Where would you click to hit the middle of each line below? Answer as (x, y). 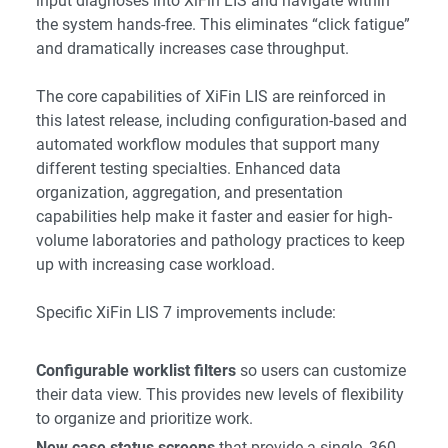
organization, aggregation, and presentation (189, 193)
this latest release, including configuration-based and (221, 121)
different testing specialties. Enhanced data (188, 169)
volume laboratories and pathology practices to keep (220, 241)
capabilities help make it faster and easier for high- (214, 217)
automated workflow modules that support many (208, 145)
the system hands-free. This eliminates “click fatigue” (223, 25)
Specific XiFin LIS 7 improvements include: (186, 313)
